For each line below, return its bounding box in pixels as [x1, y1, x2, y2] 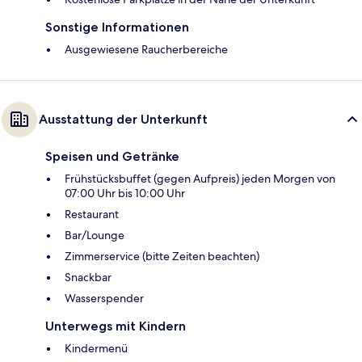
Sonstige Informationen [45, 19, 189, 36]
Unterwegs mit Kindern [45, 318, 186, 335]
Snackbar [65, 270, 112, 285]
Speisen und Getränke [45, 149, 179, 165]
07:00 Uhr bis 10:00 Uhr [65, 186, 185, 201]
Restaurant [65, 207, 119, 222]
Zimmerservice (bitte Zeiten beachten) [65, 249, 259, 264]
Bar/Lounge [65, 228, 124, 243]
